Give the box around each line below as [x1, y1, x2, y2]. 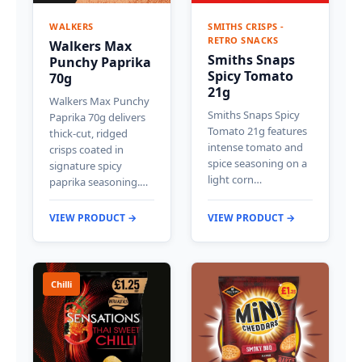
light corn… [208, 171, 262, 187]
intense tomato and [208, 139, 303, 154]
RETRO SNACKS [208, 33, 278, 46]
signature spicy [49, 158, 122, 173]
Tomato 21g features [208, 123, 307, 138]
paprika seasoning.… [49, 174, 148, 189]
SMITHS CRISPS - [208, 19, 284, 32]
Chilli [51, 277, 72, 290]
